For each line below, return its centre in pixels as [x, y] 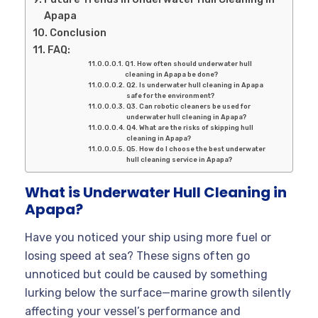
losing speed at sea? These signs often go [137, 256]
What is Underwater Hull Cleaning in [156, 192]
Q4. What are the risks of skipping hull [190, 127]
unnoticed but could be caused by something [146, 274]
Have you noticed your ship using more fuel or [148, 237]
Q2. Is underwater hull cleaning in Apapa [195, 84]
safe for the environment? [171, 95]
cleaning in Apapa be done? [172, 74]
